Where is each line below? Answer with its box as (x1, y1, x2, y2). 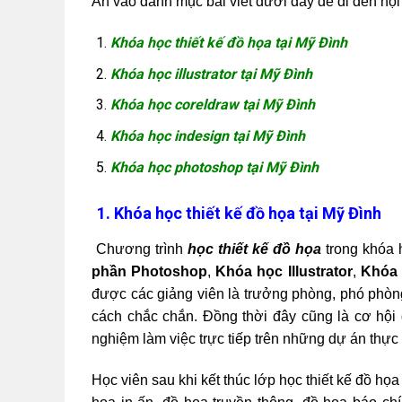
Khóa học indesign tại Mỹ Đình (109, 127, 305, 144)
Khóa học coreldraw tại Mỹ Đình (109, 96, 315, 114)
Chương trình (96, 241, 188, 258)
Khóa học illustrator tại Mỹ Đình (109, 65, 312, 83)
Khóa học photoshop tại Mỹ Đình (109, 158, 319, 176)
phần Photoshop (92, 264, 208, 280)
